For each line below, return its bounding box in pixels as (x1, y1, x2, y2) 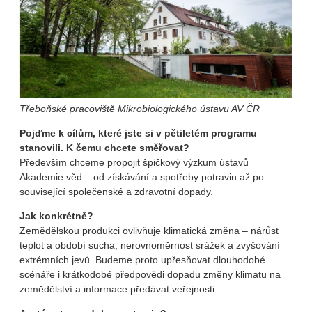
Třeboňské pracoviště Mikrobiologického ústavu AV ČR (19, 102, 260, 114)
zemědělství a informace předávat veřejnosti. (19, 283, 217, 295)
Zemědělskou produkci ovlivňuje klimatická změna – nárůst (19, 224, 279, 236)
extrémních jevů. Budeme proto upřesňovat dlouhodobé (19, 253, 265, 265)
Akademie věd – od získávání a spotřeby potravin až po (19, 171, 264, 182)
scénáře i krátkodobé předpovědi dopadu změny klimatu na (19, 268, 281, 280)
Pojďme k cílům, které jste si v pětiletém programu (19, 127, 257, 139)
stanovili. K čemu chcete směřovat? (19, 141, 189, 153)
